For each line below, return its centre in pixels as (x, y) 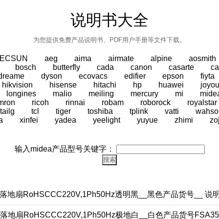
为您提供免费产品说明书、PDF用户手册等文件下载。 (109, 40)
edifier (135, 76)
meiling (101, 94)
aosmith (202, 58)
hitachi (105, 85)
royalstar (202, 102)
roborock (155, 102)
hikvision (17, 85)
